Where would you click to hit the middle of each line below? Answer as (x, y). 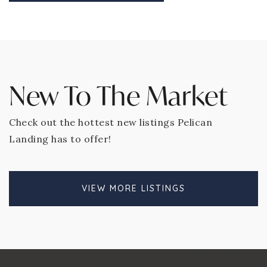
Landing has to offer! (60, 139)
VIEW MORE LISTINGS (133, 188)
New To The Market (118, 96)
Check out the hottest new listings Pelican (111, 122)
